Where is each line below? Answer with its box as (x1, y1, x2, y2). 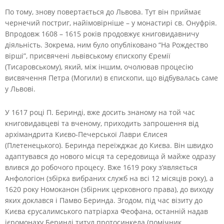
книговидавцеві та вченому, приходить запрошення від (5, 118, 198, 128)
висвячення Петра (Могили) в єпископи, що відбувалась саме (5, 72, 218, 82)
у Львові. (5, 83, 35, 93)
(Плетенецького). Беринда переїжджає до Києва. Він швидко (5, 140, 213, 150)
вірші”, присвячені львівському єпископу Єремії (5, 50, 170, 60)
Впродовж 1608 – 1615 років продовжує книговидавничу (5, 28, 199, 38)
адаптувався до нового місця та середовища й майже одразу (5, 151, 215, 161)
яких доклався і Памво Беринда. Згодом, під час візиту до (5, 195, 202, 205)
